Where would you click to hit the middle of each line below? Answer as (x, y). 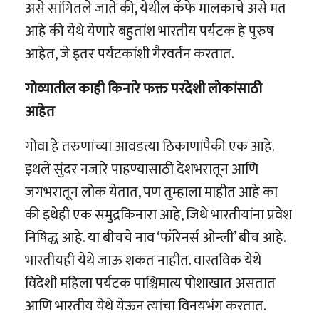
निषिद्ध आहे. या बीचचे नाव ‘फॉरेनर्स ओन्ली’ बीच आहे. (155, 238)
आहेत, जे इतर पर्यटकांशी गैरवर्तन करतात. (130, 54)
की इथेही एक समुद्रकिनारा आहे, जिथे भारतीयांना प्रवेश (158, 215)
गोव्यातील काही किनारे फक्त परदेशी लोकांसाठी (143, 89)
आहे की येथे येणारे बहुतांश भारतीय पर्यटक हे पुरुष (150, 32)
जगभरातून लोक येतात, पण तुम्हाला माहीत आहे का (151, 193)
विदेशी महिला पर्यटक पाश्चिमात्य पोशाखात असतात (150, 284)
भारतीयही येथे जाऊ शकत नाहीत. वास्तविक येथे (143, 261)
